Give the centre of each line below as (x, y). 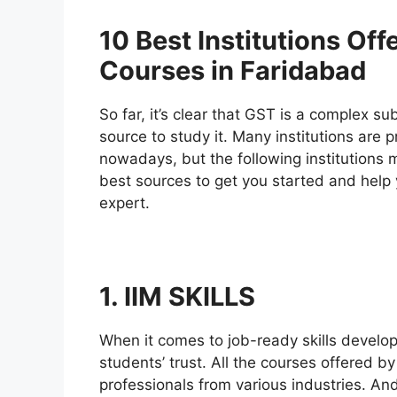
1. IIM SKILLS (177, 297)
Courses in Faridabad (233, 71)
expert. (125, 203)
